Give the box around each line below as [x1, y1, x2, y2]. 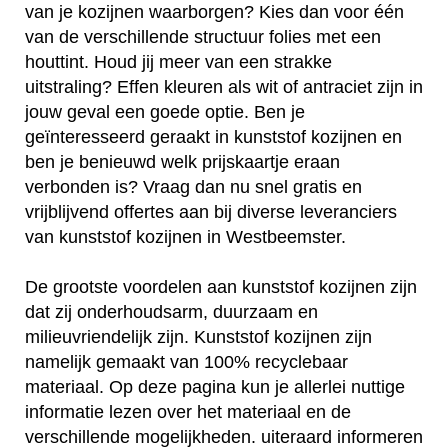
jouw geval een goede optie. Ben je [25, 102, 305, 123]
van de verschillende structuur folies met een [25, 27, 381, 48]
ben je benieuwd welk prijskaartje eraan [25, 152, 340, 173]
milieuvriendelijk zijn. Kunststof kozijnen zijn [25, 327, 372, 348]
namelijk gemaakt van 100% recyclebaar [25, 352, 348, 373]
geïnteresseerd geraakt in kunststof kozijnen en [25, 127, 402, 148]
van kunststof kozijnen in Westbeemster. [25, 227, 346, 248]
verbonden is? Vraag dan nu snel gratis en [25, 177, 362, 198]
